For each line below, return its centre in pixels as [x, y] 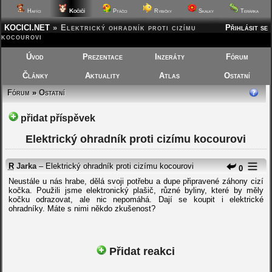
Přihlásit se [246, 28]
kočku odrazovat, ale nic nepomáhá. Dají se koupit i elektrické [136, 199]
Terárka [248, 11]
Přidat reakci [141, 251]
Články [35, 76]
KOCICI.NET [27, 28]
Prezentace [102, 57]
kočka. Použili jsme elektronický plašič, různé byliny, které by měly [136, 190]
